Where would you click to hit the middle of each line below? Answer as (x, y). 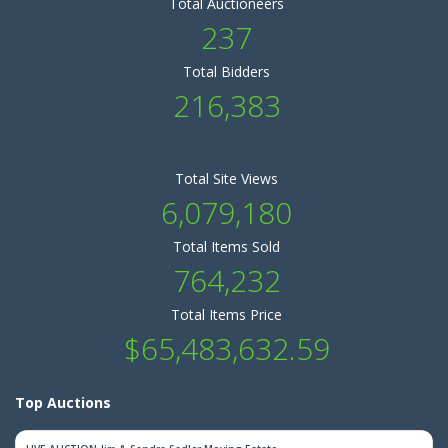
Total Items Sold (226, 246)
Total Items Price (226, 314)
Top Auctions (63, 402)
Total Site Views (226, 178)
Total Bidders (226, 71)
